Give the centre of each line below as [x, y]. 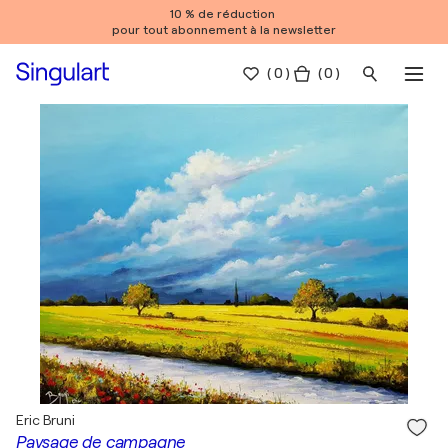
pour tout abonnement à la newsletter [224, 30]
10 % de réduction [224, 14]
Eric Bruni [45, 420]
